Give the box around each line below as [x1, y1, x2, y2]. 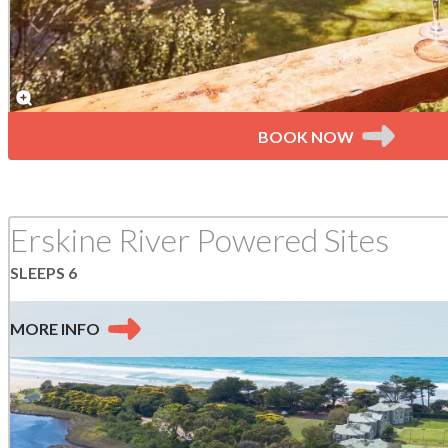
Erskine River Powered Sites [10, 219, 389, 259]
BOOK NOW [257, 126, 354, 146]
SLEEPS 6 [10, 262, 77, 282]
